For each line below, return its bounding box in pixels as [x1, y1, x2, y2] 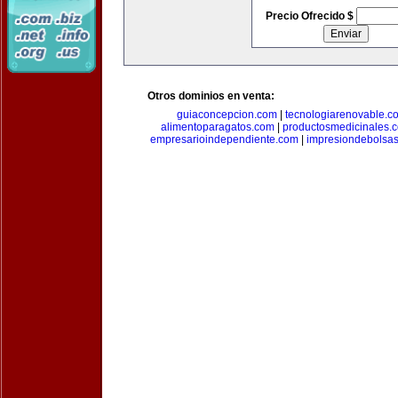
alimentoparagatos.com [161, 121, 275, 133]
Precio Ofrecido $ [265, 10, 356, 22]
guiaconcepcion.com [176, 108, 277, 121]
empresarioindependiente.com [150, 133, 298, 146]
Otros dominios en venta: [147, 90, 275, 102]
